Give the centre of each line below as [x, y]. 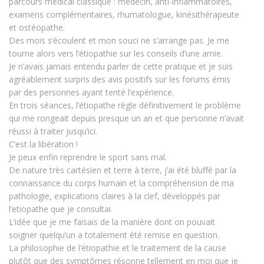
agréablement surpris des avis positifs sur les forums [109, 80]
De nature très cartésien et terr [68, 170]
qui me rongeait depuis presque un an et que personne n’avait [126, 118]
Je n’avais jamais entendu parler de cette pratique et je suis [121, 67]
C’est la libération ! [43, 144]
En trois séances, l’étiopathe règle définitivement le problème [125, 105]
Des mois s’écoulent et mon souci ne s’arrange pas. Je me [119, 41]
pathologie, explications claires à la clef [83, 196]
